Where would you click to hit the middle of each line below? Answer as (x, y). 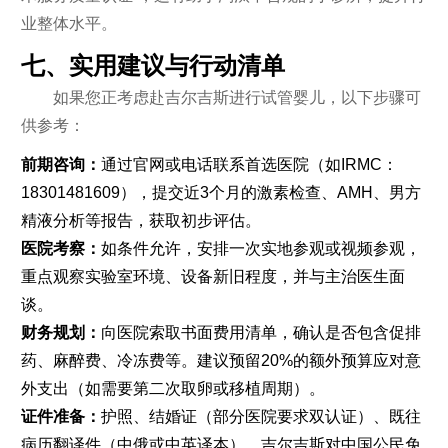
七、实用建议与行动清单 (152, 65)
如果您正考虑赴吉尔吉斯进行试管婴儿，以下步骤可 (236, 97)
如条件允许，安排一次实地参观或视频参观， (260, 248)
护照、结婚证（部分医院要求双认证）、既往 (260, 416)
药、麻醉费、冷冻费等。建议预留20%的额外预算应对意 (220, 360)
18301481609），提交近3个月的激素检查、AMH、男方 (220, 192)
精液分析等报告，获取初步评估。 (140, 220)
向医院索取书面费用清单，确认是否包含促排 (260, 332)
